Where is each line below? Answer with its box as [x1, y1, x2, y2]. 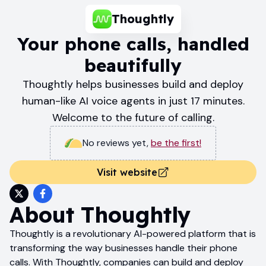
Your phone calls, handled [17, 32, 249, 55]
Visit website [97, 166, 157, 178]
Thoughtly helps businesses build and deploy [23, 77, 243, 91]
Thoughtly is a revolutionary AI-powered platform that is [9, 227, 256, 240]
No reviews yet [83, 136, 147, 149]
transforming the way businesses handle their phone [9, 241, 237, 254]
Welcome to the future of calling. [52, 110, 214, 125]
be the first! [151, 136, 201, 149]
